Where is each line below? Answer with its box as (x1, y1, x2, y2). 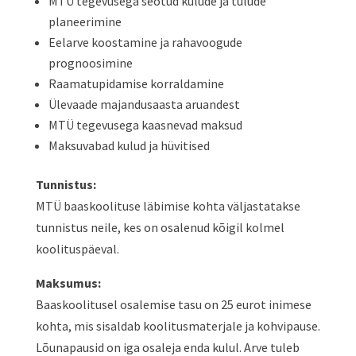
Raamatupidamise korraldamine (48, 75, 224, 91)
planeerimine (48, 14, 122, 29)
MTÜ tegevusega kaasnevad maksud (48, 117, 242, 133)
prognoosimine (48, 55, 133, 71)
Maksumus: (35, 275, 101, 291)
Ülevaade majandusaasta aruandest (48, 96, 240, 112)
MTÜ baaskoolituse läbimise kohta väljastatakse (35, 198, 300, 214)
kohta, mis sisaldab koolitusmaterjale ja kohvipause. (35, 318, 320, 334)
